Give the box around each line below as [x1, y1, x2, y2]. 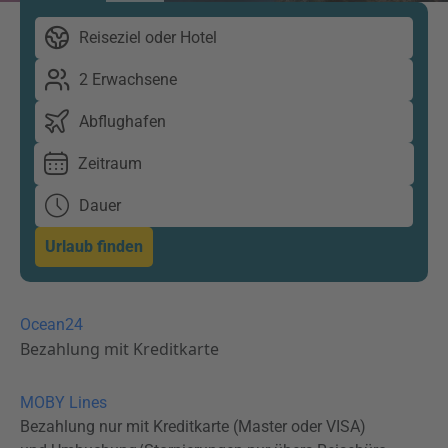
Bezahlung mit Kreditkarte [20, 338, 219, 360]
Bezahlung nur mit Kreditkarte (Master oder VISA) [20, 417, 366, 436]
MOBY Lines [20, 393, 107, 412]
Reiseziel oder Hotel [79, 28, 217, 47]
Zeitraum [78, 154, 142, 173]
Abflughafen [79, 112, 166, 131]
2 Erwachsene [79, 70, 177, 89]
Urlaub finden [45, 237, 143, 256]
